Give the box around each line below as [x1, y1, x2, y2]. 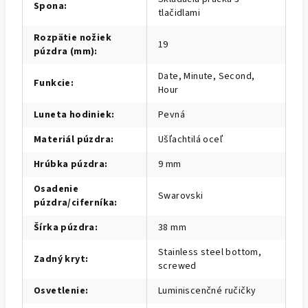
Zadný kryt [34, 252, 86, 266]
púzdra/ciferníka [34, 196, 115, 210]
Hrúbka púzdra [34, 157, 105, 171]
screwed [158, 259, 197, 273]
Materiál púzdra [34, 133, 111, 146]
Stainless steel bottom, [158, 245, 262, 259]
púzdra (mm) [34, 45, 95, 58]
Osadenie [34, 182, 79, 196]
